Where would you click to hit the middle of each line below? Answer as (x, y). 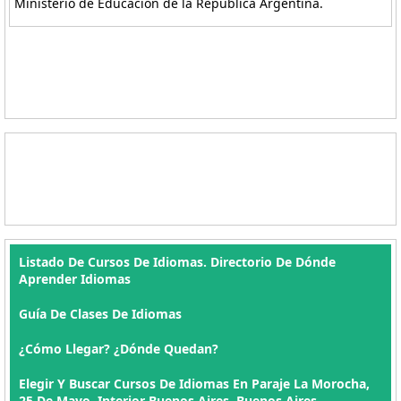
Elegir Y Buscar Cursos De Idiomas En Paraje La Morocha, (194, 384)
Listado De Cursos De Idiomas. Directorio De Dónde (177, 262)
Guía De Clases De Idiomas (100, 314)
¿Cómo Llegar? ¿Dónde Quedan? (119, 349)
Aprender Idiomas (75, 279)
